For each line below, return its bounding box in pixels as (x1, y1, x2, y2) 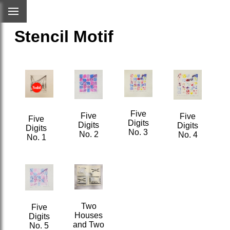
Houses (74, 210, 103, 220)
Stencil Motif (14, 27, 113, 46)
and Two (73, 220, 105, 229)
